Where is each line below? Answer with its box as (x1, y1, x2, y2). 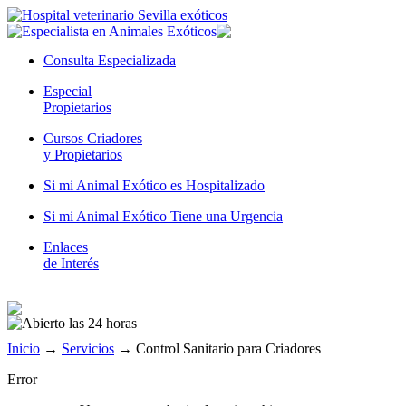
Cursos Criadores (43, 130, 142, 146)
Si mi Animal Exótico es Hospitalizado (43, 178, 265, 193)
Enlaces (43, 239, 88, 255)
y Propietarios (43, 147, 122, 162)
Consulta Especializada (43, 53, 176, 68)
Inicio (7, 341, 40, 356)
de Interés (43, 256, 99, 271)
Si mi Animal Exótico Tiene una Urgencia (43, 208, 283, 224)
